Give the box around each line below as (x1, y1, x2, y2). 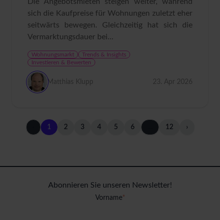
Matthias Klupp (47, 78, 93, 85)
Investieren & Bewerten (31, 59, 91, 65)
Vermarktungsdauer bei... (27, 32, 113, 41)
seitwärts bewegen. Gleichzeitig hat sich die (27, 21, 192, 29)
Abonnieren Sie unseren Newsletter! (48, 181, 172, 189)
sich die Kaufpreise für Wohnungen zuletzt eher (27, 9, 192, 17)
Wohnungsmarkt (31, 51, 74, 57)
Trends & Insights (82, 51, 126, 57)
